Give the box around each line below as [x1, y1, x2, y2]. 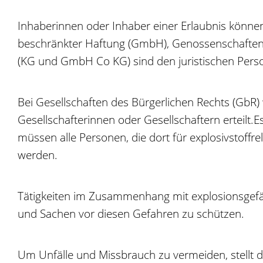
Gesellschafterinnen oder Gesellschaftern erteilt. [18, 112, 254, 127]
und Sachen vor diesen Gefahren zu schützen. [18, 205, 244, 221]
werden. [18, 147, 58, 163]
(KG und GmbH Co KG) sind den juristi [18, 53, 205, 69]
